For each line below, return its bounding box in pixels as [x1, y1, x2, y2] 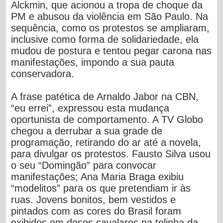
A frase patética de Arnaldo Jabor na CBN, [11, 91, 199, 102]
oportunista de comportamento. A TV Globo [11, 113, 204, 125]
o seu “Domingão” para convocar [11, 159, 157, 171]
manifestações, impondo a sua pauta [11, 56, 175, 68]
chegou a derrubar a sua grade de [11, 125, 163, 136]
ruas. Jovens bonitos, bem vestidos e [11, 194, 176, 205]
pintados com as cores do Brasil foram [11, 205, 182, 217]
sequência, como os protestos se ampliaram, [11, 22, 210, 33]
